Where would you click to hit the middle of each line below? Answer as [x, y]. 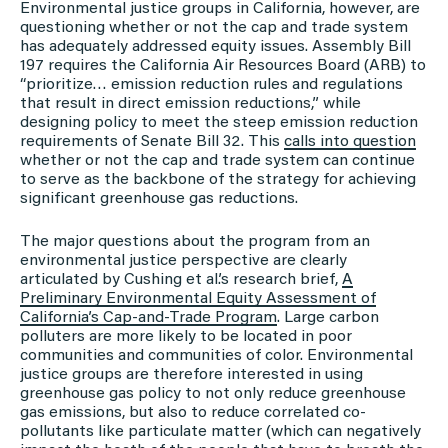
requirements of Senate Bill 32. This [152, 141]
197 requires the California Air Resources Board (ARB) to [223, 65]
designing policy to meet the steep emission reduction [219, 122]
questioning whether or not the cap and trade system [214, 27]
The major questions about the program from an [195, 241]
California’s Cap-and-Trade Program [148, 317]
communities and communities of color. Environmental [216, 355]
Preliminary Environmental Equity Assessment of [198, 298]
